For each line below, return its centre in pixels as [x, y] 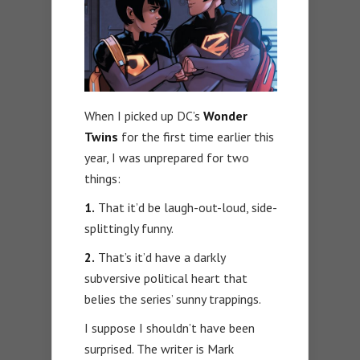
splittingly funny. [129, 229]
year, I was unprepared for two [167, 158]
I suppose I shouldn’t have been [170, 328]
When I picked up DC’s [144, 116]
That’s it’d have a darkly [160, 258]
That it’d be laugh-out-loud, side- [186, 208]
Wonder [225, 116]
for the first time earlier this [196, 137]
